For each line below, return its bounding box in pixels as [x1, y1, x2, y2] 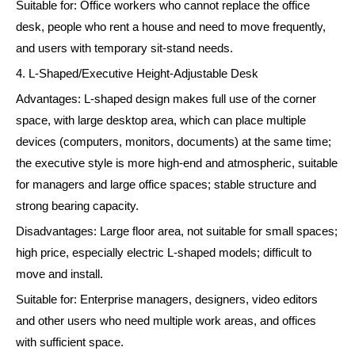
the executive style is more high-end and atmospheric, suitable [16, 157, 338, 170]
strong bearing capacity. [16, 200, 139, 213]
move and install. [16, 268, 103, 281]
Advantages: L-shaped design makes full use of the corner [16, 93, 316, 106]
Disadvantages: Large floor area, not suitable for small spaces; [16, 225, 338, 239]
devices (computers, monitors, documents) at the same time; [16, 136, 331, 149]
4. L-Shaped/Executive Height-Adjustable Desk [16, 67, 258, 81]
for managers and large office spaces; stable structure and [16, 178, 316, 192]
